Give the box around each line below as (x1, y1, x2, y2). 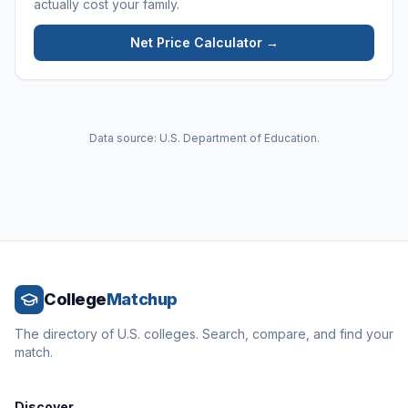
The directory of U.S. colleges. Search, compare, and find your (15, 326, 393, 342)
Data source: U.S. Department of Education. (88, 131, 320, 145)
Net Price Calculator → (129, 35, 279, 50)
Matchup (106, 290, 178, 309)
